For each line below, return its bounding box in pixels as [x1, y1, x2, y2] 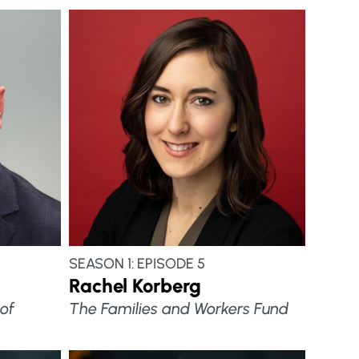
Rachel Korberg [68, 273, 201, 297]
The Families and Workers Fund [68, 298, 288, 318]
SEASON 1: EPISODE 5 [68, 254, 205, 272]
